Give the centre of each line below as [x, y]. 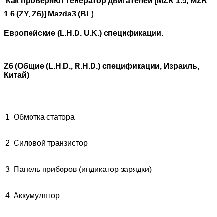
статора [61, 117]
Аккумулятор [37, 195]
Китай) [16, 75]
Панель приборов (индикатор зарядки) [83, 169]
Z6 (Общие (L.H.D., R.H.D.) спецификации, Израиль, [101, 66]
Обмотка [29, 117]
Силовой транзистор [51, 143]
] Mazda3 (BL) [69, 14]
